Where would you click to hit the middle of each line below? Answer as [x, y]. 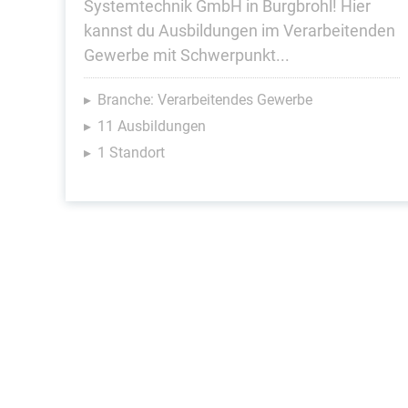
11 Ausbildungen [152, 126]
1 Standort [131, 153]
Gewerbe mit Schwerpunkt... [187, 55]
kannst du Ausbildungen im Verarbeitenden [240, 31]
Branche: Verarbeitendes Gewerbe [205, 100]
